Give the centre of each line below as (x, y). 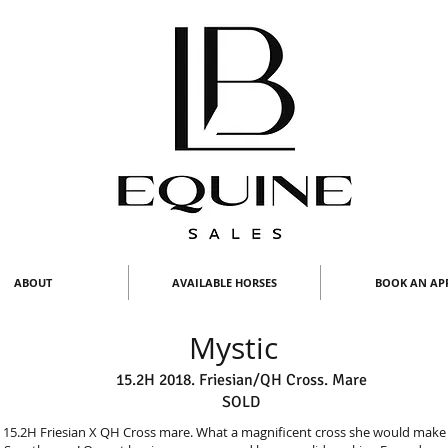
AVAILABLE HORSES (224, 282)
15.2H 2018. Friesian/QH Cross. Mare (241, 380)
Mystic (233, 348)
